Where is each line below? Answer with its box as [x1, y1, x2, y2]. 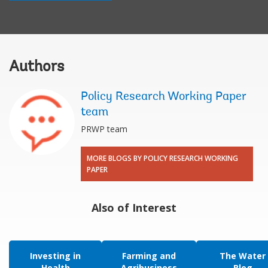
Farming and [122, 249, 176, 261]
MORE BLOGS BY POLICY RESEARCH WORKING [87, 153, 238, 163]
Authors [9, 59, 64, 75]
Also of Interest [92, 200, 176, 215]
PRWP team [81, 123, 127, 135]
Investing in [30, 249, 81, 261]
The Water [220, 249, 266, 261]
